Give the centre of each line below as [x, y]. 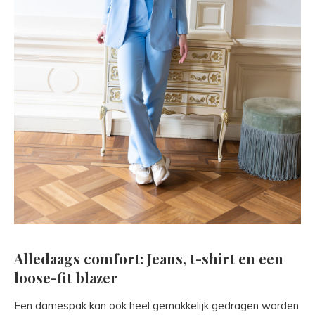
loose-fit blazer [66, 277]
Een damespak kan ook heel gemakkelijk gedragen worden [156, 305]
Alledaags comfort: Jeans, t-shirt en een [149, 258]
